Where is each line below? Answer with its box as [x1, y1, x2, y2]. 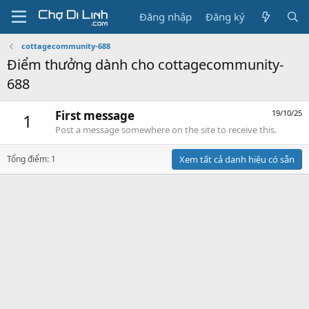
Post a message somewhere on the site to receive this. [55, 123, 277, 137]
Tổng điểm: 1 [7, 153, 56, 166]
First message [55, 108, 134, 124]
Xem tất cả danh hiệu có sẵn [179, 153, 295, 166]
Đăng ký [206, 10, 246, 23]
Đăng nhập [139, 10, 192, 23]
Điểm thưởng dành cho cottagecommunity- [7, 55, 283, 74]
